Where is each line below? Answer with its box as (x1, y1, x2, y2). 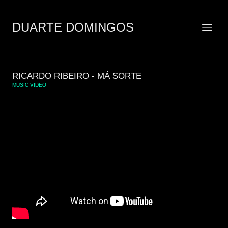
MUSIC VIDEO (12, 82, 46, 88)
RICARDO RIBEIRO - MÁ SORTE (12, 71, 141, 81)
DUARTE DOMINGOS (12, 20, 134, 34)
